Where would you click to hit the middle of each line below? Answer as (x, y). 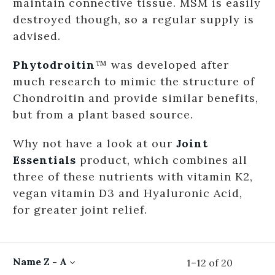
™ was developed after (162, 65)
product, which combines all (162, 160)
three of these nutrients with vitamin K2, (133, 177)
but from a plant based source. (103, 115)
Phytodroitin (54, 65)
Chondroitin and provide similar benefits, (136, 98)
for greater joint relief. (80, 210)
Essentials (45, 160)
